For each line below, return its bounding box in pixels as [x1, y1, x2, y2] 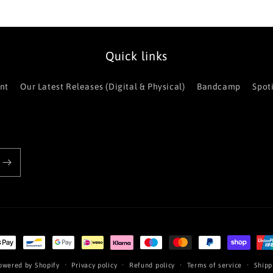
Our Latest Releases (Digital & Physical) [20, 82, 185, 91]
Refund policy [129, 261, 175, 269]
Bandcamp [197, 82, 241, 91]
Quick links [105, 49, 168, 63]
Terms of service [186, 261, 242, 269]
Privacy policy [71, 261, 118, 269]
